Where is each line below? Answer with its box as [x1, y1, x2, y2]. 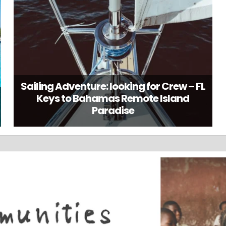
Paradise [91, 103, 134, 118]
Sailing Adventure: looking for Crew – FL [20, 79, 205, 94]
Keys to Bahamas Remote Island [36, 91, 190, 106]
